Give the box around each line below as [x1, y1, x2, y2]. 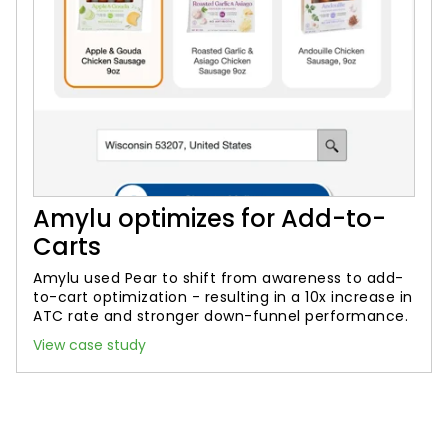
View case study [33, 335, 146, 355]
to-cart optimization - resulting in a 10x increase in [33, 287, 413, 307]
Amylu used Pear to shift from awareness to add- [33, 268, 404, 288]
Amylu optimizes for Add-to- [33, 202, 386, 235]
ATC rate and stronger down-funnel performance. [33, 306, 408, 326]
